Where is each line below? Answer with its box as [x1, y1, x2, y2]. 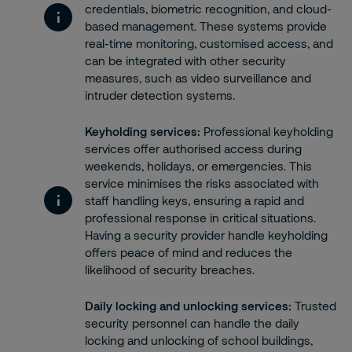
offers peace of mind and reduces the [85, 245, 292, 259]
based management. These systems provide [85, 19, 327, 33]
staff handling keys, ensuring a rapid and [85, 193, 304, 207]
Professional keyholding [200, 124, 333, 138]
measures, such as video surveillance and [85, 71, 311, 85]
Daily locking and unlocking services [85, 299, 288, 313]
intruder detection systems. [85, 88, 235, 102]
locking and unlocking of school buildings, [85, 333, 313, 347]
